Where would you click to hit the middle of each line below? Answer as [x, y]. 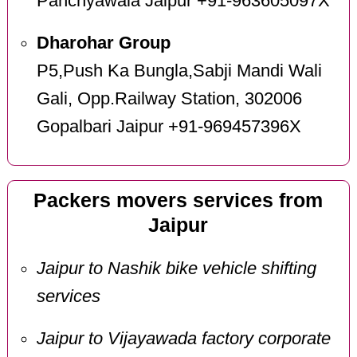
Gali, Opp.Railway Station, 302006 [169, 98]
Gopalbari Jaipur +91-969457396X [169, 126]
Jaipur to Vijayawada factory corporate [183, 338]
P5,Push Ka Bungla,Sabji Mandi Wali [179, 71]
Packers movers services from [178, 201]
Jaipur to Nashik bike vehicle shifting [176, 268]
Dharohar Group [103, 43]
